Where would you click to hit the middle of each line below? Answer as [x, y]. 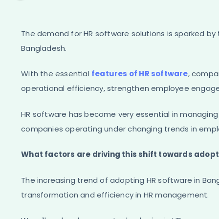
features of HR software [140, 74]
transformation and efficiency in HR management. [115, 195]
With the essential [56, 74]
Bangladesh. [44, 48]
